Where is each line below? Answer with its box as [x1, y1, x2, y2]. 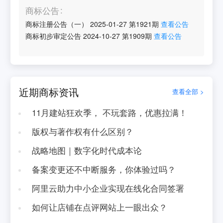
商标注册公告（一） [25, 19, 89, 29]
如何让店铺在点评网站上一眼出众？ [31, 201, 167, 213]
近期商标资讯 [19, 84, 79, 99]
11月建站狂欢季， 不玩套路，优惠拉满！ [31, 107, 187, 118]
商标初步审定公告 [25, 31, 82, 41]
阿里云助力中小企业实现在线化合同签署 [31, 182, 184, 194]
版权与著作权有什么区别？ [31, 125, 133, 137]
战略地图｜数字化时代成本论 [31, 144, 142, 156]
